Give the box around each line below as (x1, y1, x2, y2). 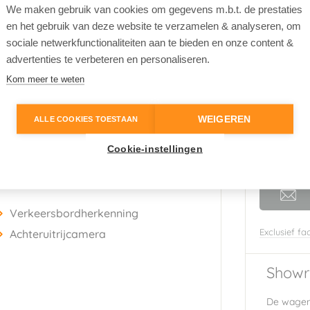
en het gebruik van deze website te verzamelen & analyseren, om (6, 19, 301, 32)
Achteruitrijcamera (10, 226, 106, 241)
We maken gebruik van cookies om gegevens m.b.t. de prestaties (6, 3, 302, 15)
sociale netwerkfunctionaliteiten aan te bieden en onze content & (6, 36, 293, 48)
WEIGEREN (197, 113, 251, 125)
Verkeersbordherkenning (10, 206, 138, 220)
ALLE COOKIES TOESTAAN (33, 114, 138, 123)
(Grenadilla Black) (24, 12, 117, 26)
